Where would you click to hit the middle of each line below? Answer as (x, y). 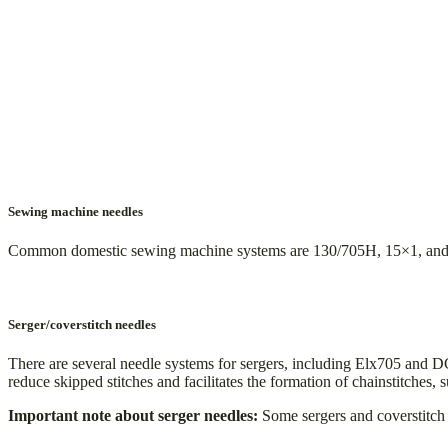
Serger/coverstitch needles (82, 324)
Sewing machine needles (75, 212)
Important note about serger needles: (133, 415)
